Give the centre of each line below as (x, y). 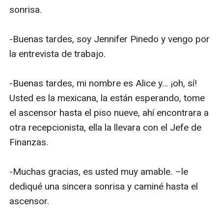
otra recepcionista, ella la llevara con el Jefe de (106, 127)
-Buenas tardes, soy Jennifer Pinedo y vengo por (110, 39)
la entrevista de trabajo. (59, 54)
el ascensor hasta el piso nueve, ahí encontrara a (109, 112)
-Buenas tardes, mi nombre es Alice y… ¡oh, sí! (103, 83)
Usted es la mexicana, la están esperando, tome (107, 98)
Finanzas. (29, 142)
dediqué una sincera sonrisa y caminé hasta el (104, 186)
